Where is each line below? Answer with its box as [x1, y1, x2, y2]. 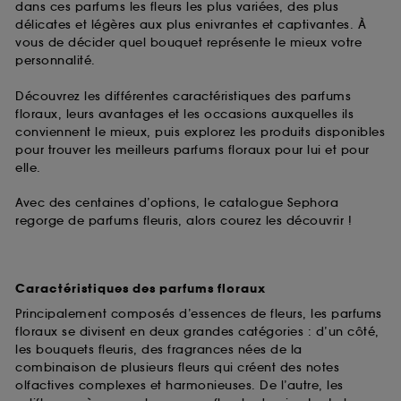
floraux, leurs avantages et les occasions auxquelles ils [15, 106, 354, 122]
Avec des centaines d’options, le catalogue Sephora [15, 195, 338, 211]
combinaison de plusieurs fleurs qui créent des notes [15, 360, 339, 376]
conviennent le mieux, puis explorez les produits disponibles [15, 124, 385, 140]
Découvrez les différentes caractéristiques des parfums [15, 88, 351, 104]
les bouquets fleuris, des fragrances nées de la [15, 342, 303, 358]
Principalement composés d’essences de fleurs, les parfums [15, 306, 382, 322]
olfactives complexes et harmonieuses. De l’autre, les [15, 378, 344, 394]
